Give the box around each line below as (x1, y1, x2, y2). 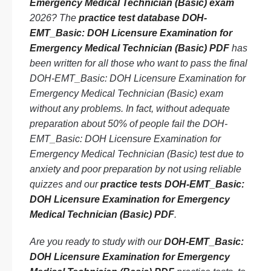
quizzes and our (30, 179, 100, 189)
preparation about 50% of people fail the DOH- (30, 119, 227, 129)
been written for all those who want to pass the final (30, 58, 247, 68)
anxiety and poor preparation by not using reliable (30, 164, 241, 174)
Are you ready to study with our (30, 237, 164, 247)
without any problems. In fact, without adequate (30, 103, 230, 114)
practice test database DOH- (79, 13, 207, 23)
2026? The (30, 13, 79, 23)
